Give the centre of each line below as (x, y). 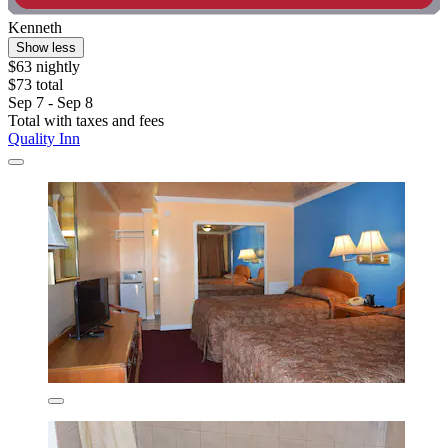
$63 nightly (44, 67)
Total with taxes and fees (86, 121)
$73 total (35, 85)
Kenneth (35, 28)
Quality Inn (44, 139)
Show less (46, 48)
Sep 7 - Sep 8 (50, 103)
